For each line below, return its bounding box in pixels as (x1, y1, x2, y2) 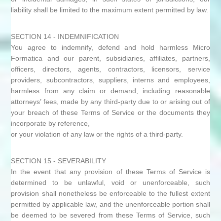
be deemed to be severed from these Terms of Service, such (11, 211, 210, 219)
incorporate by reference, (11, 119, 90, 127)
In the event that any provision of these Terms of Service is (11, 168, 210, 176)
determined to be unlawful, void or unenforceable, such (11, 179, 210, 186)
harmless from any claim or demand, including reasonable (11, 87, 210, 95)
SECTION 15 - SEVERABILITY (11, 157, 107, 165)
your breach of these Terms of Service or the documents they (11, 109, 210, 116)
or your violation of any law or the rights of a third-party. (11, 130, 184, 138)
